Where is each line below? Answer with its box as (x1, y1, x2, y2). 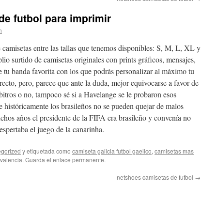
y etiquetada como (21, 147, 72, 155)
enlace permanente (53, 155, 104, 164)
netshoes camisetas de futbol (117, 173, 195, 181)
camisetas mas (155, 147, 194, 155)
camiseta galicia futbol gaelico (72, 147, 152, 155)
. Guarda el (22, 155, 53, 164)
